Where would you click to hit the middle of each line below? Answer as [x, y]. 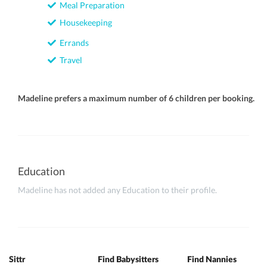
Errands [72, 43]
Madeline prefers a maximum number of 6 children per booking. [136, 98]
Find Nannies [212, 260]
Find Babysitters [128, 260]
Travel [69, 60]
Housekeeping [84, 22]
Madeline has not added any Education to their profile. [117, 190]
